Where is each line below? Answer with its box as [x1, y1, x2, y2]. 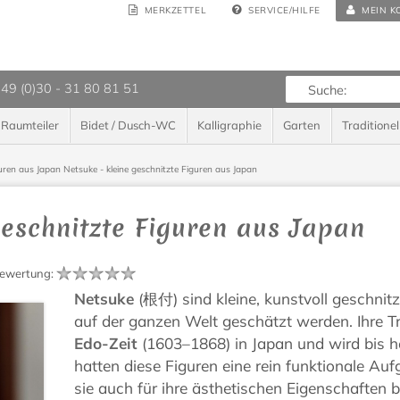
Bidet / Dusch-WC [80, 118, 176, 132]
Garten [283, 118, 321, 132]
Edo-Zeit [74, 334, 138, 354]
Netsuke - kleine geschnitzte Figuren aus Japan [62, 163, 257, 176]
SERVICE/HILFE [248, 4, 321, 16]
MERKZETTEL [144, 4, 207, 16]
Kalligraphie [197, 118, 262, 132]
